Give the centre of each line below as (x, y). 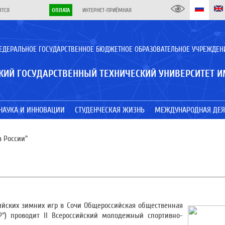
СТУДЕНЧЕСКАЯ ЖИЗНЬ (109, 110)
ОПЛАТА (61, 10)
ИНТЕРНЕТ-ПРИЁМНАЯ (107, 10)
